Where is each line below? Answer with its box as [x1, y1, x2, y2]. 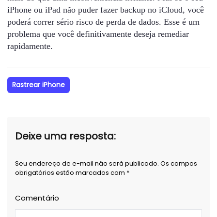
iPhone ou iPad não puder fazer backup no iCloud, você [7, 5, 204, 15]
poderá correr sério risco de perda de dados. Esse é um [7, 17, 200, 27]
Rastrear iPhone [12, 80, 65, 90]
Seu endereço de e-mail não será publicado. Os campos [15, 159, 197, 169]
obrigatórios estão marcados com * [15, 168, 129, 178]
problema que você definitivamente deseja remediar [7, 29, 189, 39]
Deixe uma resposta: [15, 129, 116, 143]
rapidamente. [7, 41, 53, 51]
